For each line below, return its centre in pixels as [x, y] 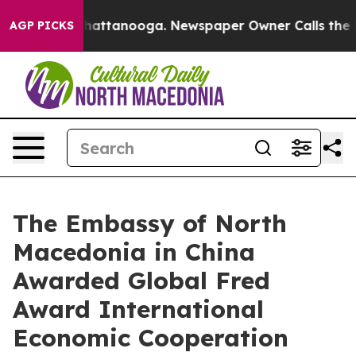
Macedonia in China [134, 252]
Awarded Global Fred [141, 281]
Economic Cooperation [151, 338]
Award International [138, 309]
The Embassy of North [150, 223]
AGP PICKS [42, 25]
